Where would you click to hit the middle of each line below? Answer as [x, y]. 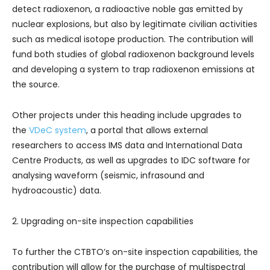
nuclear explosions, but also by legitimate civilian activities [135, 24]
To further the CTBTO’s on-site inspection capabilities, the [135, 252]
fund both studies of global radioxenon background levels [133, 54]
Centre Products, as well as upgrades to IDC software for [131, 160]
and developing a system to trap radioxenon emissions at [133, 69]
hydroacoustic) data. [57, 190]
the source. [36, 84]
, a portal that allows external [147, 130]
